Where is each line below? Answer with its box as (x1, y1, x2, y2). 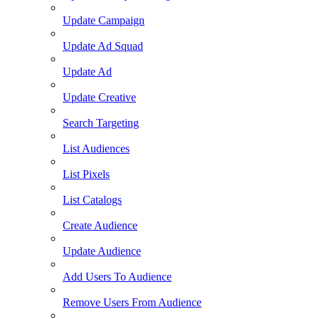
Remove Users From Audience (63, 296, 202, 309)
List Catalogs (63, 194, 122, 206)
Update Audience (63, 245, 141, 258)
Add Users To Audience (63, 271, 172, 283)
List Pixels (63, 168, 110, 181)
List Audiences (63, 142, 130, 155)
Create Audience (63, 219, 137, 232)
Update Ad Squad (63, 40, 143, 53)
